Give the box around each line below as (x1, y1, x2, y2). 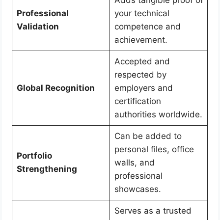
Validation (16, 21, 59, 31)
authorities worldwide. (114, 109, 202, 119)
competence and (114, 21, 181, 31)
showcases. (114, 184, 161, 194)
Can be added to (114, 131, 182, 141)
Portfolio (16, 150, 52, 161)
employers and (114, 82, 173, 93)
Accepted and (114, 56, 170, 66)
